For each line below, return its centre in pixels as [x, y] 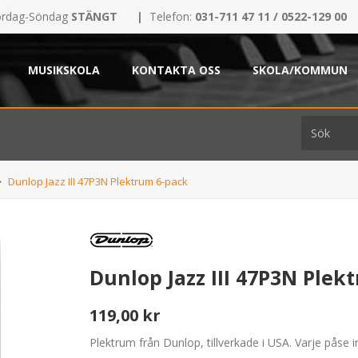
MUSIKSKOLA [64, 70]
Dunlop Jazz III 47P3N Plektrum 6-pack [98, 181]
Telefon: [172, 16]
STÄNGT [93, 16]
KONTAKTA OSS [176, 70]
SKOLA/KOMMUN [300, 70]
